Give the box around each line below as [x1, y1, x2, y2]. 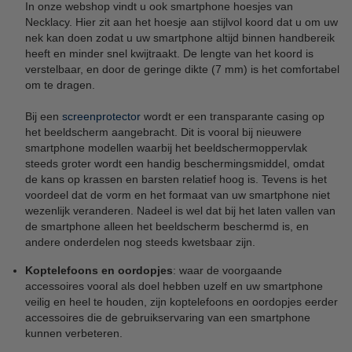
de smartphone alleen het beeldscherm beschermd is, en [25, 219, 309, 233]
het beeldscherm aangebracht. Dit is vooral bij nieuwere [25, 125, 302, 138]
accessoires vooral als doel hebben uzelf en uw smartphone [25, 279, 323, 292]
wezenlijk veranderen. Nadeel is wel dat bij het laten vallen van [25, 203, 335, 217]
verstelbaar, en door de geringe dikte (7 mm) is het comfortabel [25, 62, 339, 75]
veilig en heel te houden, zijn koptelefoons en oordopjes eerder [25, 295, 338, 308]
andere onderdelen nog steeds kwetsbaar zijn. [25, 235, 255, 248]
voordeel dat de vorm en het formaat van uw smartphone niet [25, 188, 330, 201]
